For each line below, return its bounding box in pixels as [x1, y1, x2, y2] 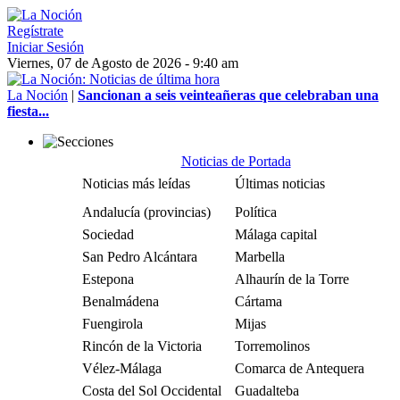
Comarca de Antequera [235, 361, 364, 376]
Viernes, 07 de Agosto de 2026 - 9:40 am [7, 55, 238, 71]
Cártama [235, 294, 282, 309]
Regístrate [7, 23, 63, 38]
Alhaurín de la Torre [235, 271, 349, 287]
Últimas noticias [235, 176, 325, 191]
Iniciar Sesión [7, 39, 84, 54]
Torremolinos [235, 338, 310, 354]
